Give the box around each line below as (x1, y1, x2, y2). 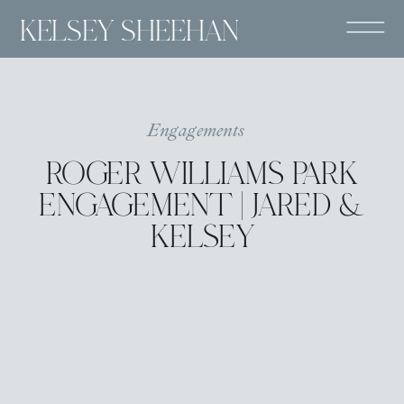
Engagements (147, 119, 244, 142)
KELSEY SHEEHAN (20, 13, 241, 53)
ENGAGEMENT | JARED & (39, 186, 365, 230)
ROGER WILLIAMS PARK (46, 154, 358, 198)
